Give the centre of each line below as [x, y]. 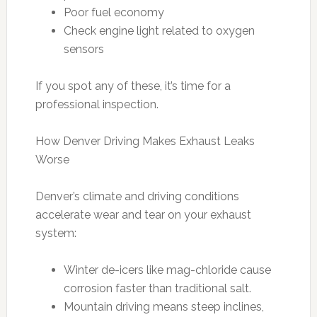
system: [56, 233]
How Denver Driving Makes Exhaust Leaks [145, 141]
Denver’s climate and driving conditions [137, 196]
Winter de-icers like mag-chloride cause [167, 270]
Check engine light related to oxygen [159, 30]
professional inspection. [97, 104]
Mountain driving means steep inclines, [163, 306]
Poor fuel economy [114, 12]
